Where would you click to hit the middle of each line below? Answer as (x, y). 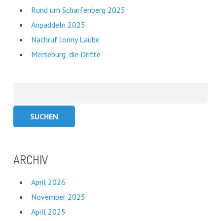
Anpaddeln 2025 (58, 24)
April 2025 (48, 211)
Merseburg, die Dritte (66, 54)
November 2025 (58, 197)
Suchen (24, 89)
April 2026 (48, 182)
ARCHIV (31, 159)
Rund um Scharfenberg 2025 (78, 10)
